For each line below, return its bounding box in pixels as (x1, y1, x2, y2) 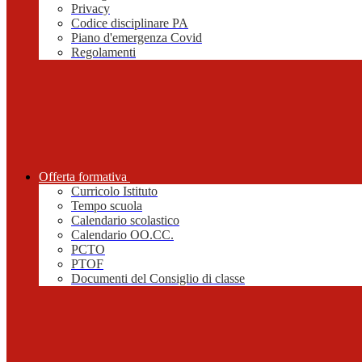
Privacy (71, 2, 110, 16)
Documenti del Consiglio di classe (71, 271, 245, 286)
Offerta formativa (39, 170, 127, 184)
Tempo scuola (71, 199, 142, 213)
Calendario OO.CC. (71, 228, 174, 242)
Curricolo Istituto (71, 184, 158, 199)
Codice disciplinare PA (71, 16, 188, 31)
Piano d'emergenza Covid (71, 31, 202, 45)
